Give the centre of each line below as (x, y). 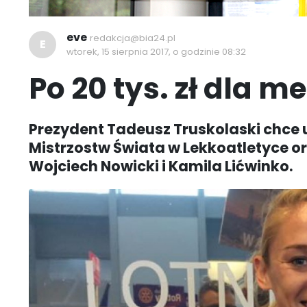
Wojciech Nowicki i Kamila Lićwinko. (161, 166)
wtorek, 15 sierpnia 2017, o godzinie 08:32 (156, 52)
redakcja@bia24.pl (133, 38)
